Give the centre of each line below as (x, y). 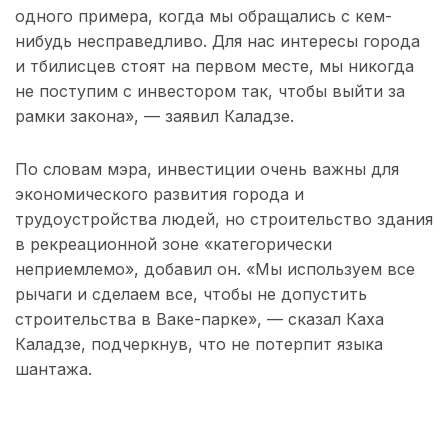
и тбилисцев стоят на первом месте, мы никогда (214, 66)
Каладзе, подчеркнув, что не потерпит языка (199, 344)
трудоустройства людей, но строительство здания (224, 219)
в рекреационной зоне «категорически (173, 244)
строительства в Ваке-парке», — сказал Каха (199, 319)
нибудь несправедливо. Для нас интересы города (217, 41)
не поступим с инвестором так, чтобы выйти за (210, 91)
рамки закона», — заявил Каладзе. (154, 116)
